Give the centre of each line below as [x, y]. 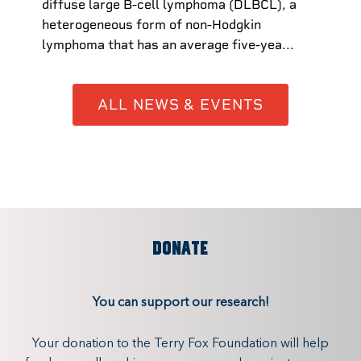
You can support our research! [180, 303]
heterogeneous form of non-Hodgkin [151, 25]
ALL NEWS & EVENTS [180, 104]
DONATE [180, 249]
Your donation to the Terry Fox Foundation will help [180, 344]
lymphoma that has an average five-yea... [168, 45]
